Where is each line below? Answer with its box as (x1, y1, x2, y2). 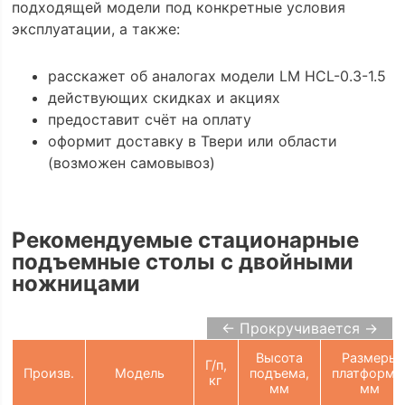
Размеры (341, 349, 399, 365)
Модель (114, 364, 165, 381)
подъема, (249, 364, 309, 381)
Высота (255, 349, 303, 365)
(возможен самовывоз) (47, 154, 215, 173)
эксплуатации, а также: (11, 19, 180, 38)
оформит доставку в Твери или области (47, 132, 337, 151)
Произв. (23, 364, 74, 381)
